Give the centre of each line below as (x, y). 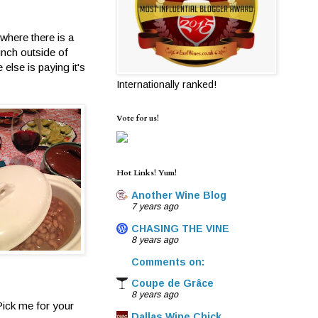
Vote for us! (138, 118)
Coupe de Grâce (172, 284)
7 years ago (155, 207)
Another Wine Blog (179, 196)
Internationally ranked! (166, 84)
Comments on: (168, 262)
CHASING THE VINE (180, 229)
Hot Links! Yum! (147, 172)
